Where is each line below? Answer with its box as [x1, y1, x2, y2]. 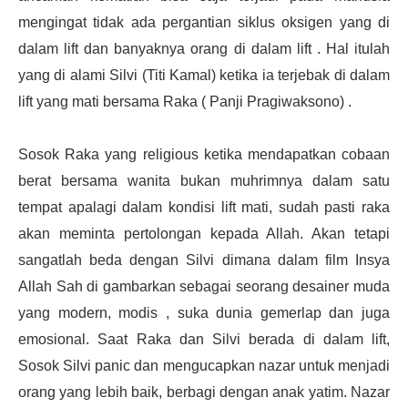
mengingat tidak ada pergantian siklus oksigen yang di [18, 14, 390, 30]
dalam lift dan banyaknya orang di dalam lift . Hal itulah [18, 40, 390, 56]
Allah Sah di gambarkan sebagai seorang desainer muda [18, 278, 390, 294]
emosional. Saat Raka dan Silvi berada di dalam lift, [18, 331, 390, 347]
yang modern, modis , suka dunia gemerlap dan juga [18, 304, 390, 321]
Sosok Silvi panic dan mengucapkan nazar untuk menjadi [18, 357, 390, 373]
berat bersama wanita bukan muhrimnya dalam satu [18, 172, 390, 189]
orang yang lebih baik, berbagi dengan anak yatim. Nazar [18, 383, 390, 400]
